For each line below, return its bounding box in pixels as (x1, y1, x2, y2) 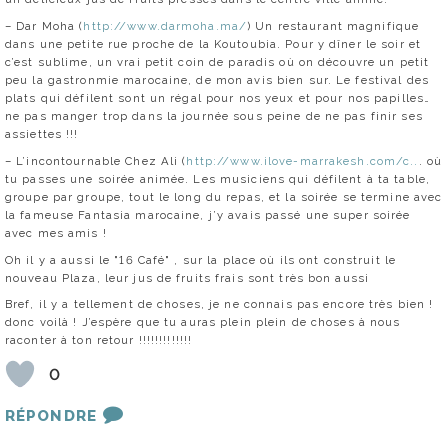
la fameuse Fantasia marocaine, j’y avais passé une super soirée (5, 207, 411, 222)
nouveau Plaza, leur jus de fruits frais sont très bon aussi (5, 270, 370, 285)
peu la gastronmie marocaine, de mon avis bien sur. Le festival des (5, 72, 429, 87)
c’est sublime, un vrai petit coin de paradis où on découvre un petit (5, 54, 430, 69)
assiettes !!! (5, 126, 79, 141)
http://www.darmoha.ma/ (83, 18, 248, 33)
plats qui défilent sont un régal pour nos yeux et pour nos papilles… (5, 90, 431, 105)
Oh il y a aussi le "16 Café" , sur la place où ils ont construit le (5, 252, 397, 267)
